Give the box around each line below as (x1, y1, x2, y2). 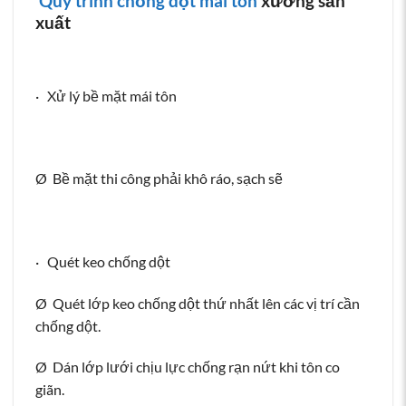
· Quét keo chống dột (35, 252, 170, 270)
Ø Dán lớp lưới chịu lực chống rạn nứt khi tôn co (35, 358, 340, 376)
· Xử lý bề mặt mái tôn (35, 86, 177, 104)
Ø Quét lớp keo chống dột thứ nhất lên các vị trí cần (35, 294, 360, 312)
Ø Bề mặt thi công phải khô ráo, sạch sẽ (35, 169, 283, 188)
